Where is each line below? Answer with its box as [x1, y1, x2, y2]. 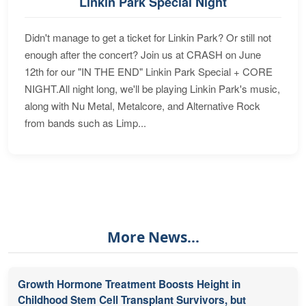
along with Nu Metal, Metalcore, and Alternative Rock [25, 98, 260, 113]
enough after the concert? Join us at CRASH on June [25, 47, 261, 62]
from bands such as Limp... [25, 115, 146, 130]
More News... [107, 227, 199, 247]
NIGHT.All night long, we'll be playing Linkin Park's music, [25, 81, 280, 96]
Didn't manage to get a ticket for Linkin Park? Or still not [25, 30, 271, 45]
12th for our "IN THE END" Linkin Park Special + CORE [25, 64, 273, 79]
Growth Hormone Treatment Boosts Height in [18, 277, 240, 292]
